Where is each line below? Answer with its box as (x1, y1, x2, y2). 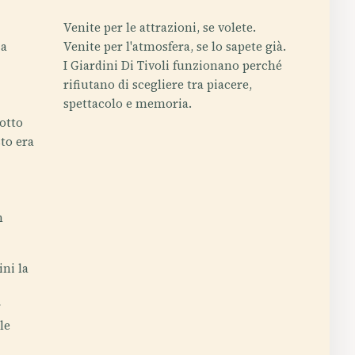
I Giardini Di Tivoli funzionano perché (63, 57, 282, 74)
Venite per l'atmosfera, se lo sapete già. (63, 38, 286, 55)
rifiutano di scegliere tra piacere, (63, 76, 252, 93)
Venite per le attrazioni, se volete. (63, 19, 256, 36)
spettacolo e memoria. (63, 95, 192, 112)
